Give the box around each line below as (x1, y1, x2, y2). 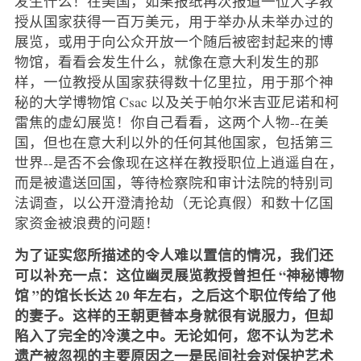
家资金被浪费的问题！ (14, 212, 160, 232)
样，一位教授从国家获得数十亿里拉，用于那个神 (14, 71, 334, 91)
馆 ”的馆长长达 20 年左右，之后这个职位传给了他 (14, 284, 336, 305)
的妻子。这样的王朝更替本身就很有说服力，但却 (14, 304, 334, 326)
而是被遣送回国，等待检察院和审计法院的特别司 (14, 172, 334, 192)
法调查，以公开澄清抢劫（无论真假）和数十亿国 (14, 192, 334, 212)
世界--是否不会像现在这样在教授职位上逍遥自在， (14, 151, 343, 172)
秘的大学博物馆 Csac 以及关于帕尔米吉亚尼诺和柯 (14, 91, 339, 111)
